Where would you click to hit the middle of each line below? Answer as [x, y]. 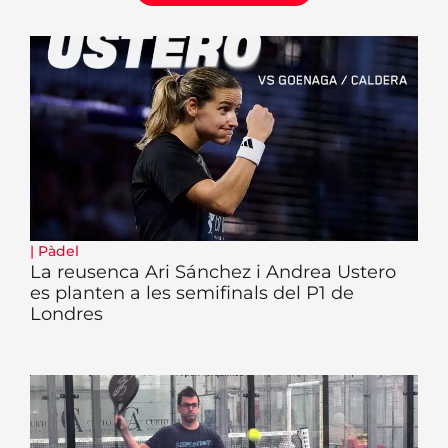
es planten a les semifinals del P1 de [192, 292]
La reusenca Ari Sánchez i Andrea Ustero [213, 271]
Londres [66, 313]
